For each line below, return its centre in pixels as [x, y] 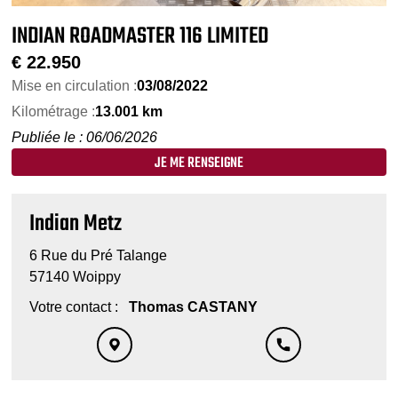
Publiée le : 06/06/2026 [85, 138]
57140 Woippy [76, 277]
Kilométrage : [54, 112]
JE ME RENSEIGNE [199, 164]
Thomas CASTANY [192, 307]
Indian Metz [76, 224]
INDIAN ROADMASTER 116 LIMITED [140, 37]
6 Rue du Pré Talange [99, 256]
